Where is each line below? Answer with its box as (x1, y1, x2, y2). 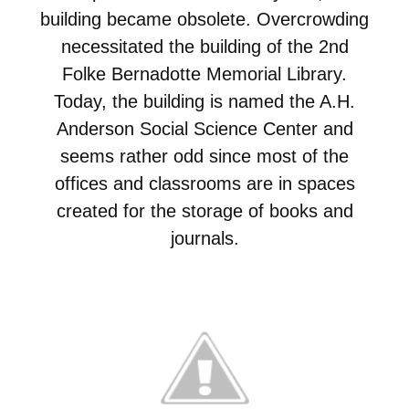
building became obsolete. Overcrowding (40, 8, 369, 29)
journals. (170, 227, 239, 248)
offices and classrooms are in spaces (54, 173, 355, 194)
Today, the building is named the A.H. (54, 90, 355, 111)
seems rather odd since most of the (60, 145, 349, 166)
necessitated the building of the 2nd (60, 36, 349, 57)
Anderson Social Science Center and (56, 118, 353, 139)
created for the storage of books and (56, 200, 353, 221)
